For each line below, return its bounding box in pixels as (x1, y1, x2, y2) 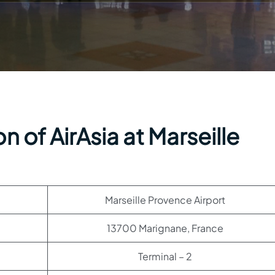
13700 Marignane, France (107, 222, 223, 234)
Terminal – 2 (138, 250, 192, 263)
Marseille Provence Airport (105, 193, 225, 206)
